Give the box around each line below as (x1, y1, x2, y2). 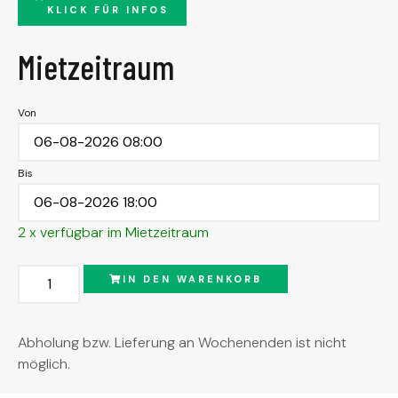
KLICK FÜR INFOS (47, 3, 169, 16)
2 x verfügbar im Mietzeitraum (18, 222, 209, 242)
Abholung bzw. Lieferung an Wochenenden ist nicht (18, 332, 346, 352)
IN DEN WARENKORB (123, 272, 263, 285)
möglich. (18, 354, 70, 373)
